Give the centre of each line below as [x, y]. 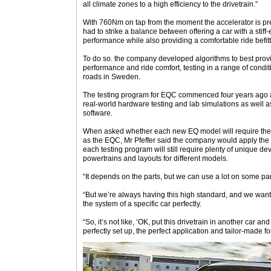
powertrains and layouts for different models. [155, 158]
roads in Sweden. [112, 77]
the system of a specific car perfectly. [142, 204]
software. [98, 113]
